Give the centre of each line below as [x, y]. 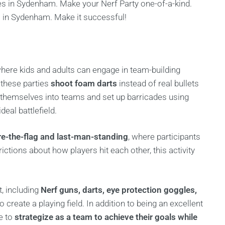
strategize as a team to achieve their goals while [106, 217]
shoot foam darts [84, 83]
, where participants [164, 137]
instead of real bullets [158, 83]
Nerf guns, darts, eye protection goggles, [119, 190]
